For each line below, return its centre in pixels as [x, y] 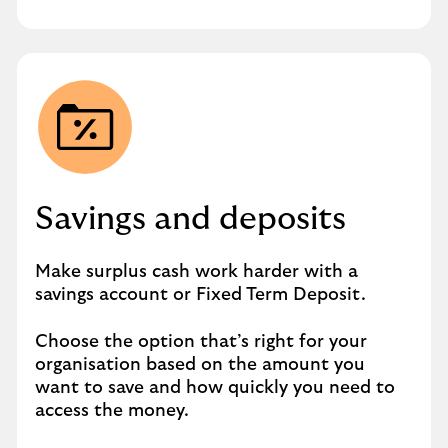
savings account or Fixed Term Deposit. [200, 295]
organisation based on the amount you [200, 365]
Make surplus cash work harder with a [196, 272]
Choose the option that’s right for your [201, 342]
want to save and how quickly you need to [215, 388]
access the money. [112, 411]
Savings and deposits [190, 219]
